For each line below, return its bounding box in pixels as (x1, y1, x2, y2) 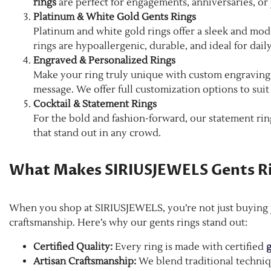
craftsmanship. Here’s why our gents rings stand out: (9, 216, 247, 229)
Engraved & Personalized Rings (33, 54, 175, 67)
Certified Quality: (33, 240, 113, 253)
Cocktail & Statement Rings (33, 98, 157, 111)
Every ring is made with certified (113, 240, 266, 253)
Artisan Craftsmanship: (33, 255, 136, 267)
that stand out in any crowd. (33, 127, 161, 140)
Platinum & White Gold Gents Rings (33, 11, 196, 24)
